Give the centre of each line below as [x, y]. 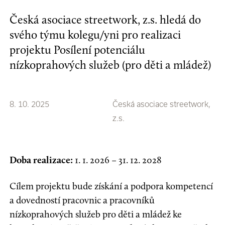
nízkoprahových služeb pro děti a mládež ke [96, 214]
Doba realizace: [42, 160]
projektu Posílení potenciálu [78, 50]
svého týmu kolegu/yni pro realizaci [95, 35]
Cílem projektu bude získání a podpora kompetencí [111, 186]
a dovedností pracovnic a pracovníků [82, 200]
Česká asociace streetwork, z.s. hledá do [105, 20]
